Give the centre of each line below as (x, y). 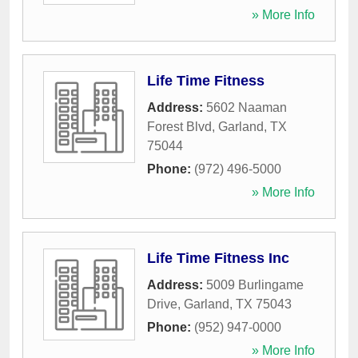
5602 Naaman (247, 107)
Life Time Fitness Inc (218, 258)
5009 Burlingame (255, 285)
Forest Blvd (179, 127)
